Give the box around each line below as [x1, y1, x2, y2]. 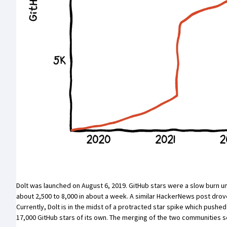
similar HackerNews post [135, 191, 210, 201]
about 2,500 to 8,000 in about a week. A [16, 191, 135, 201]
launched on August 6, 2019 [44, 180, 126, 190]
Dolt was [16, 180, 44, 190]
